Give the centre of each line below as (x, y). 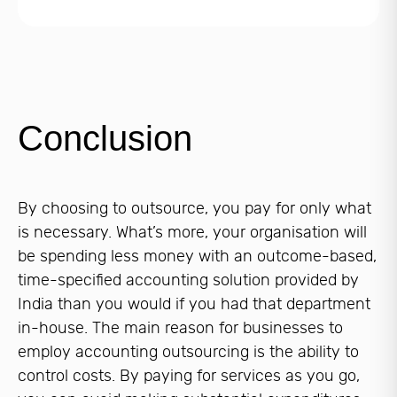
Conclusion (105, 139)
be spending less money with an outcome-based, (197, 257)
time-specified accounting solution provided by (188, 280)
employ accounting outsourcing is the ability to (188, 352)
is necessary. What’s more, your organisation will (192, 233)
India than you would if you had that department (194, 304)
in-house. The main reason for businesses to (180, 328)
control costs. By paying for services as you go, (189, 376)
